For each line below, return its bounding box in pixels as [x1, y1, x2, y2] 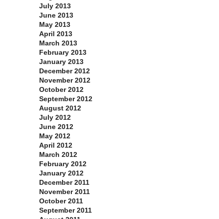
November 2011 [39, 188, 90, 196]
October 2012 [39, 86, 84, 94]
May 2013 [39, 21, 70, 29]
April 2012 [39, 141, 72, 150]
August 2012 [39, 104, 81, 112]
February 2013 [39, 48, 87, 57]
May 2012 [39, 132, 70, 140]
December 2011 [39, 178, 89, 187]
